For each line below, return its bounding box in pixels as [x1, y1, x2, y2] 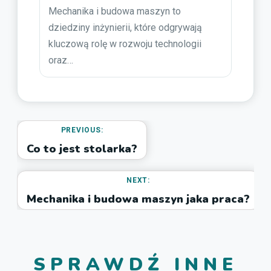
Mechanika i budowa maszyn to [48, 5, 181, 18]
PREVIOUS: [60, 126, 103, 135]
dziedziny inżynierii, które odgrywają [48, 22, 202, 34]
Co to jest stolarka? [27, 142, 137, 157]
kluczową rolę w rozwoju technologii [48, 38, 201, 50]
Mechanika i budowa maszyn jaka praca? [27, 192, 250, 207]
